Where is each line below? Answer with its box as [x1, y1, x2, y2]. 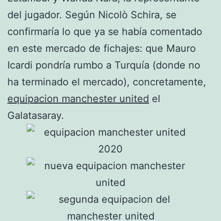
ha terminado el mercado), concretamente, [7, 76, 206, 88]
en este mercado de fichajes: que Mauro [7, 42, 196, 55]
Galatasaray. [7, 110, 64, 122]
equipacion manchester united [7, 93, 149, 105]
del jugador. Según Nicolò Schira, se [7, 9, 177, 21]
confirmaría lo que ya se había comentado [7, 26, 202, 38]
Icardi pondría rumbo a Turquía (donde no [7, 59, 200, 72]
